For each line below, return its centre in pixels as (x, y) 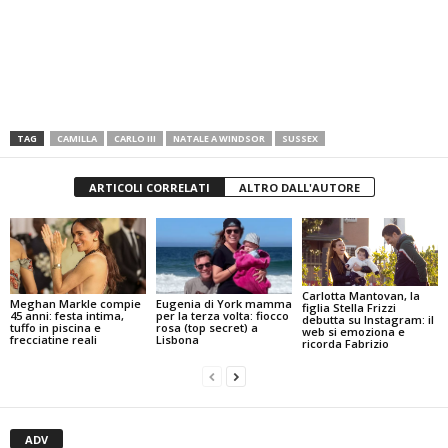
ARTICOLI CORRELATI (149, 187)
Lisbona (177, 340)
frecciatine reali (53, 340)
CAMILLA (77, 138)
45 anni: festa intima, (67, 316)
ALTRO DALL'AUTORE (299, 187)
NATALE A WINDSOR (219, 138)
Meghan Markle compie (75, 304)
